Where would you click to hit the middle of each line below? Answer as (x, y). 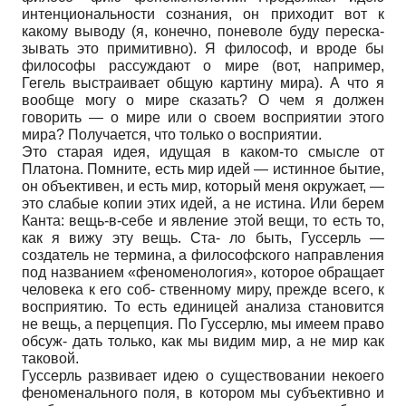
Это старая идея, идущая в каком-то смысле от (203, 151)
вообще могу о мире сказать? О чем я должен (203, 100)
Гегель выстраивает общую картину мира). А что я (203, 82)
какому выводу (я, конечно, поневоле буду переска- (203, 31)
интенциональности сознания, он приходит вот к (203, 14)
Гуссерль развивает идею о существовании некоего (203, 375)
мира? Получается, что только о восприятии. (172, 134)
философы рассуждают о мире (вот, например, (203, 65)
